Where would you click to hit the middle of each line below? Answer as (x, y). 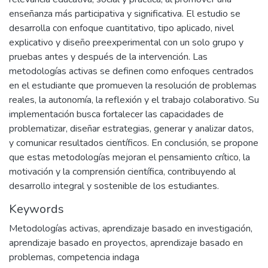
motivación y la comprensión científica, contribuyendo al (122, 172)
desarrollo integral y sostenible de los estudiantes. (114, 186)
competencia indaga (98, 257)
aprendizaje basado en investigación (176, 229)
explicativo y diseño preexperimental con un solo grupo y (126, 42)
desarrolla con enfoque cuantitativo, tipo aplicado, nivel (121, 28)
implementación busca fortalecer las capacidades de (116, 114)
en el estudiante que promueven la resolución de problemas (133, 86)
